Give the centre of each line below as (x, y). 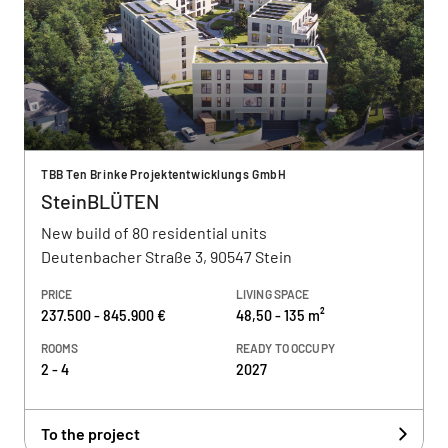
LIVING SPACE (273, 294)
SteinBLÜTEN (100, 201)
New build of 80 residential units (154, 232)
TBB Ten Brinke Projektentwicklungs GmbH (164, 174)
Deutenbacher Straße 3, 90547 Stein (166, 256)
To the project (90, 433)
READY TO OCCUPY (285, 348)
